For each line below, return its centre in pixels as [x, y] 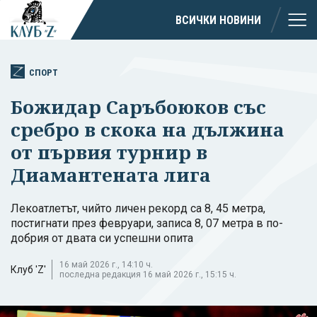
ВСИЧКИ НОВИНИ [218, 20]
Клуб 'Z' [28, 269]
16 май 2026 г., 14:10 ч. [106, 264]
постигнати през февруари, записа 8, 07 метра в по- [147, 223]
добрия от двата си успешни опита [102, 238]
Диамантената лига [111, 174]
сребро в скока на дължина [148, 129]
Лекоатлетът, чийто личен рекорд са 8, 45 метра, [138, 208]
